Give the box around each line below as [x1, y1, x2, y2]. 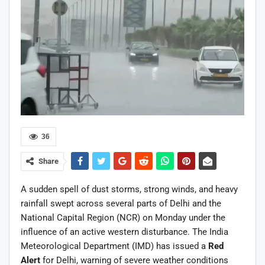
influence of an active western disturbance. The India [21, 226, 228, 237]
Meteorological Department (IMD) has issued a [21, 240, 208, 251]
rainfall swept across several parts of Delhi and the [21, 198, 221, 209]
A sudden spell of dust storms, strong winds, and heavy [21, 183, 238, 195]
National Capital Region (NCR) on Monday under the [21, 212, 225, 223]
